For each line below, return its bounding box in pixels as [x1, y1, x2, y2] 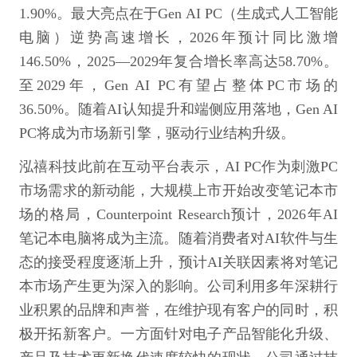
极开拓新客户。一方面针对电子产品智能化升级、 [19, 326, 338, 342]
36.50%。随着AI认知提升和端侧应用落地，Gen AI [19, 101, 338, 117]
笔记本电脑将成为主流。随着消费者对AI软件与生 [19, 230, 338, 246]
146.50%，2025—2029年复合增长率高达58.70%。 [19, 53, 338, 69]
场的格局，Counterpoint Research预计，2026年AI [19, 206, 338, 222]
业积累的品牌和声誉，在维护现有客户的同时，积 [19, 302, 338, 318]
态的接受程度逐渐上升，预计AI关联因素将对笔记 [19, 254, 338, 270]
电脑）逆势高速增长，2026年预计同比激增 [19, 29, 338, 45]
